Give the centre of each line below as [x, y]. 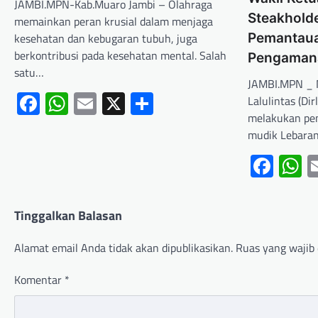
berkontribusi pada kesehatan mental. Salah [120, 56]
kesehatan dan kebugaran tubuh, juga [106, 39]
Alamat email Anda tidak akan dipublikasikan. [124, 248]
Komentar [39, 280]
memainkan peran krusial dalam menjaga [114, 22]
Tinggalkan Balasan [68, 216]
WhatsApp [118, 104]
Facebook [85, 104]
